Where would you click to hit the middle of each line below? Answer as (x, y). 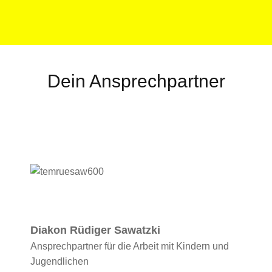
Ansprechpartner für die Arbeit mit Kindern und (130, 246)
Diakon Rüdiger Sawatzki (95, 230)
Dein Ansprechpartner (136, 81)
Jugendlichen (59, 262)
